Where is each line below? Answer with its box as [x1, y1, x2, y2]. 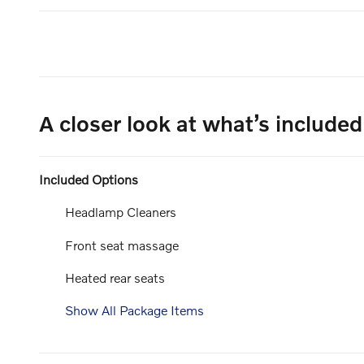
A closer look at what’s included [39, 110, 362, 136]
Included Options [39, 171, 138, 188]
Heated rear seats [65, 269, 165, 285]
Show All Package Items [65, 301, 204, 318]
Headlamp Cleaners [65, 204, 176, 220]
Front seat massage [65, 236, 179, 253]
